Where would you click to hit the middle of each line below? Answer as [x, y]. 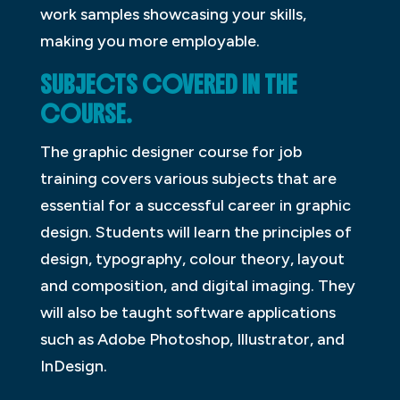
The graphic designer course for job [171, 151]
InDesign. [73, 366]
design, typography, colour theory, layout [192, 258]
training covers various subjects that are [188, 178]
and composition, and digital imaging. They [197, 285]
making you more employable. [150, 41]
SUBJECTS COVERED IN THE [168, 84]
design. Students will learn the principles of [196, 232]
